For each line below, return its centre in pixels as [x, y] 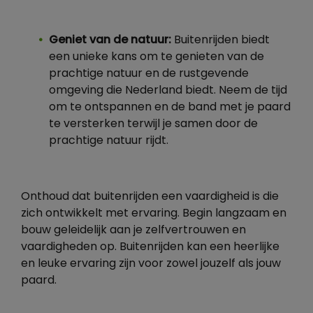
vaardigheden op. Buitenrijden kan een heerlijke [150, 247]
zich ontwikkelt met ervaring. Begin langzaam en [154, 214]
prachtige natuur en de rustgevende [149, 74]
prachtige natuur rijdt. [109, 141]
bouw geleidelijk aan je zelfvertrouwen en [133, 231]
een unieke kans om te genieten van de [156, 57]
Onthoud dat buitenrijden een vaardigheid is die [150, 197]
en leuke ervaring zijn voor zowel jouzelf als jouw [151, 264]
